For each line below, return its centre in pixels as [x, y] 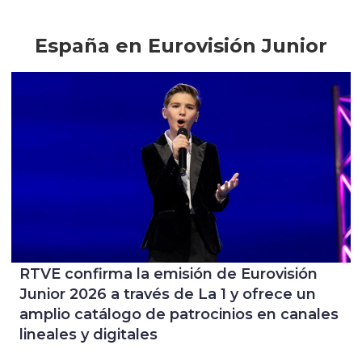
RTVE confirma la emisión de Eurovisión [168, 274]
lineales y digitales [88, 335]
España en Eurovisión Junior [181, 46]
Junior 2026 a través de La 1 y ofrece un [168, 295]
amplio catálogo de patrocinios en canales [179, 315]
